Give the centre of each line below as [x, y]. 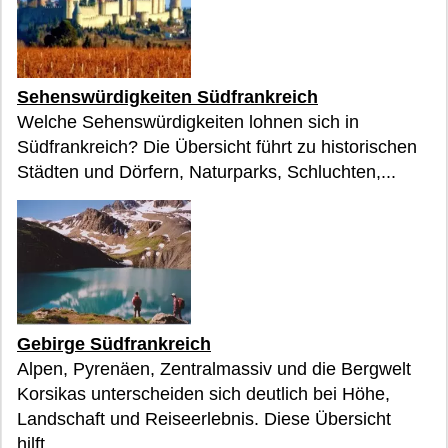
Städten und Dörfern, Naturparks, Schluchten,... [206, 172]
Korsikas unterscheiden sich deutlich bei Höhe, [203, 394]
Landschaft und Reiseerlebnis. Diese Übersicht [204, 419]
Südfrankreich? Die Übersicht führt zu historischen [217, 147]
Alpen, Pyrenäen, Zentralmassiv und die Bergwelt [214, 369]
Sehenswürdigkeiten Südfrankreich [167, 97]
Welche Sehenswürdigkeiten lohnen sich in [188, 122]
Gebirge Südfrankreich [114, 344]
